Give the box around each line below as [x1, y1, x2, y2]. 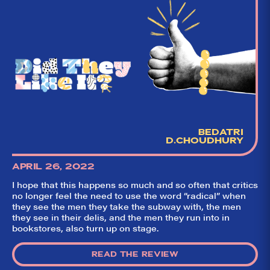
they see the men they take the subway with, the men [12, 200, 241, 213]
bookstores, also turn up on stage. [12, 222, 159, 234]
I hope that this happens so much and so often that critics [12, 178, 258, 191]
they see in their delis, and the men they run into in [12, 211, 230, 224]
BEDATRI [198, 127, 243, 138]
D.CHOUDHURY [165, 135, 243, 146]
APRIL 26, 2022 [12, 161, 94, 172]
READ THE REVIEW [92, 250, 178, 260]
